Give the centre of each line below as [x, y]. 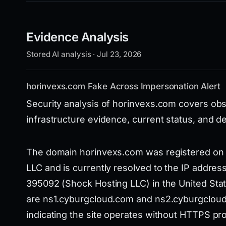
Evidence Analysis [77, 37]
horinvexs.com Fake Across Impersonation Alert [123, 86]
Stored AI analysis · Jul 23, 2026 [84, 54]
